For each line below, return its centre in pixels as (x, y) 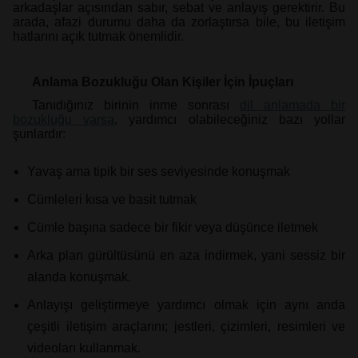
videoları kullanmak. (84, 348)
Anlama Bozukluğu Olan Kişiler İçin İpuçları (163, 82)
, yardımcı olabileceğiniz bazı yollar (230, 120)
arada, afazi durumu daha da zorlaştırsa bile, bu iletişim (179, 22)
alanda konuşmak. (79, 277)
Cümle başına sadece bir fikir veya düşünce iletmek (173, 228)
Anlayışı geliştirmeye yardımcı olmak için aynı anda (186, 305)
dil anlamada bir (292, 105)
